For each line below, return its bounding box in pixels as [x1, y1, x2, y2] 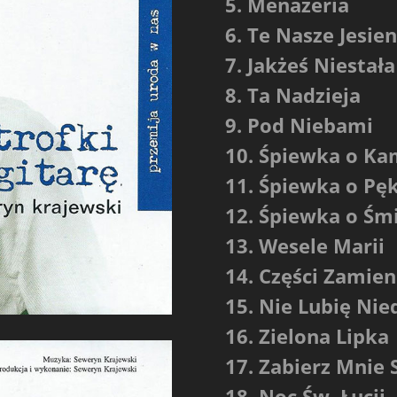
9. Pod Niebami [224, 111, 373, 138]
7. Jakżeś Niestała [224, 51, 395, 78]
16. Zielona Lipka [224, 322, 389, 349]
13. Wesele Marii [224, 231, 385, 259]
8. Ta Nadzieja [224, 81, 361, 108]
